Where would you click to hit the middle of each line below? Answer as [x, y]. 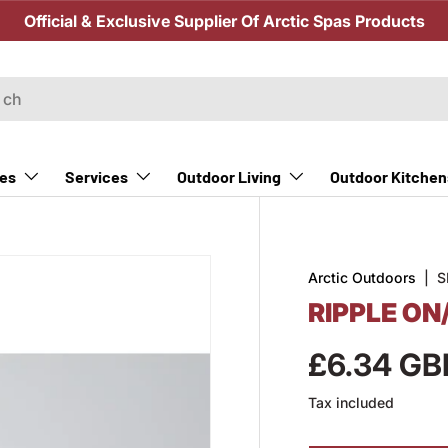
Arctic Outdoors [362, 278]
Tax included [351, 403]
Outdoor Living [229, 176]
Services [96, 176]
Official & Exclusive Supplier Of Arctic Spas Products [224, 21]
